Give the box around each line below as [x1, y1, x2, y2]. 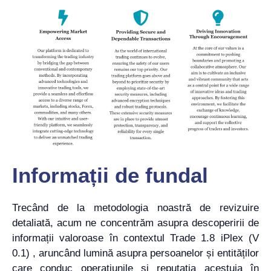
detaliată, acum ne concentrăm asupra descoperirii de [12, 217, 259, 229]
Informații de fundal [12, 163, 208, 187]
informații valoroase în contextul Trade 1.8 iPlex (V [12, 232, 259, 244]
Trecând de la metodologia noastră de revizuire [12, 201, 259, 214]
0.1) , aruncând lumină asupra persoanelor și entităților [12, 247, 259, 259]
